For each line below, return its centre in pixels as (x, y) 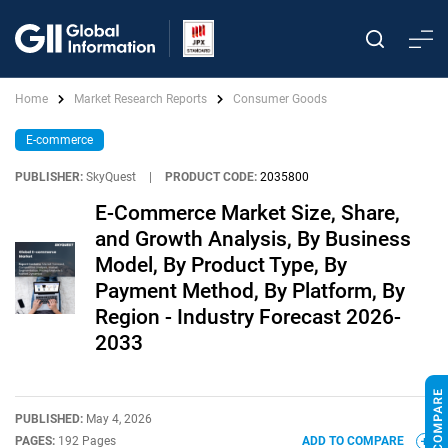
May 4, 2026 (119, 419)
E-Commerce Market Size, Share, (247, 213)
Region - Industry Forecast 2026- (248, 317)
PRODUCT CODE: (211, 177)
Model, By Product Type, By (221, 265)
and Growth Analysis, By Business (253, 239)
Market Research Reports (140, 99)
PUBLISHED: (50, 419)
